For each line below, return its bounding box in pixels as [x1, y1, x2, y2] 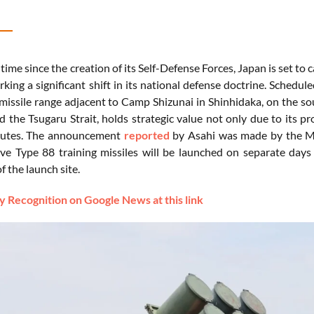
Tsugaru [28, 111, 70, 125]
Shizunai [153, 94, 196, 108]
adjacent [64, 94, 109, 108]
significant [36, 77, 89, 91]
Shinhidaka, [207, 94, 266, 108]
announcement [48, 128, 124, 142]
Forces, [201, 60, 238, 74]
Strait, [69, 111, 102, 125]
